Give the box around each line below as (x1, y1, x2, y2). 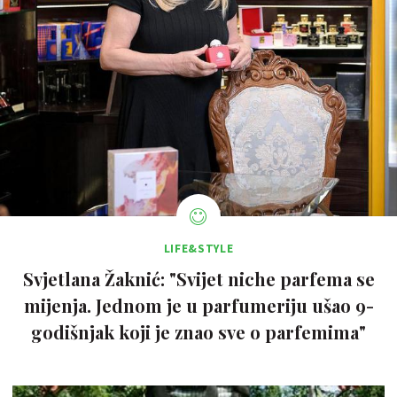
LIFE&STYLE (163, 241, 234, 257)
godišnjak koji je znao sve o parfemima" (31, 320, 366, 345)
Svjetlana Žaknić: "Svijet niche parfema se (22, 267, 375, 292)
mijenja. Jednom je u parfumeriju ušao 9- (23, 293, 374, 318)
